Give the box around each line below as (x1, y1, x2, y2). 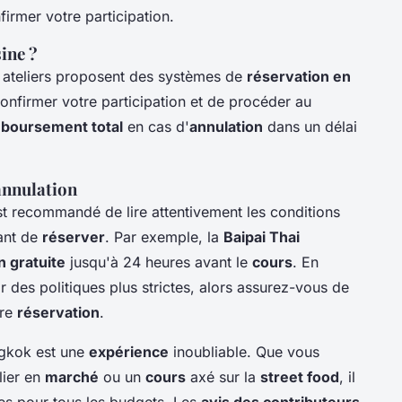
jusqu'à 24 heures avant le (66, 252, 252, 271)
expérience (89, 342, 169, 361)
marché (45, 367, 99, 386)
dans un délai (263, 117, 357, 135)
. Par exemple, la (105, 227, 223, 246)
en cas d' (123, 117, 189, 135)
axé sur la (186, 367, 260, 386)
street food (260, 367, 339, 386)
